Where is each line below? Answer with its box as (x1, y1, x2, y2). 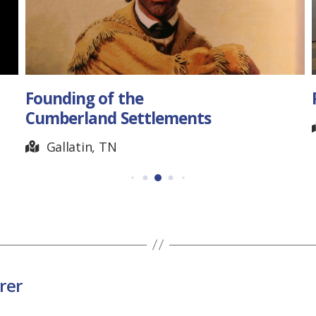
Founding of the (25, 87, 143, 110)
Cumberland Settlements (25, 107, 212, 130)
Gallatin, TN (46, 138, 117, 155)
